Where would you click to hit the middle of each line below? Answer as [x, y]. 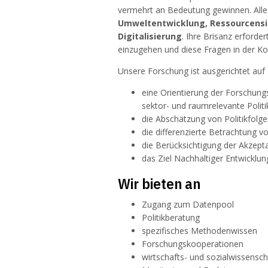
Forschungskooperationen [193, 244]
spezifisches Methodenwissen [200, 231]
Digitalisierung [150, 36]
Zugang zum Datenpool [188, 205]
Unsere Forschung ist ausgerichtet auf [191, 71]
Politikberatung [171, 218]
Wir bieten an [159, 184]
